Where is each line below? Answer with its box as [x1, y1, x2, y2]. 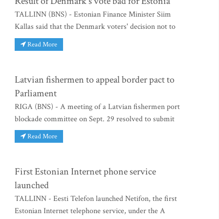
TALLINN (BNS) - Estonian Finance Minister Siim [15, 9, 171, 20]
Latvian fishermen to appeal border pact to [15, 73, 175, 86]
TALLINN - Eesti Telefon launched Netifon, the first [15, 194, 177, 204]
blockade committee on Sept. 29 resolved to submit [15, 113, 175, 124]
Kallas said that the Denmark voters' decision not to [15, 21, 175, 32]
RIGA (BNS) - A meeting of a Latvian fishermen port [15, 101, 180, 112]
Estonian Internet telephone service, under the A [15, 206, 165, 217]
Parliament [15, 87, 57, 100]
